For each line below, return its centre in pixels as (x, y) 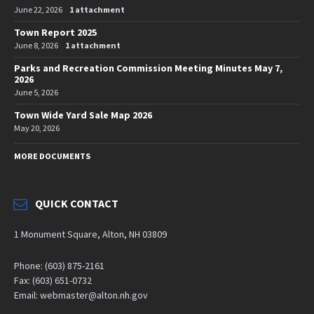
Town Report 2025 (55, 32)
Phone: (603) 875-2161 (59, 265)
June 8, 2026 (36, 45)
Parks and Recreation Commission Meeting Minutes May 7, (148, 68)
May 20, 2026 (37, 128)
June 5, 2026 (36, 92)
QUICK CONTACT (77, 203)
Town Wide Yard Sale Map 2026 (83, 115)
